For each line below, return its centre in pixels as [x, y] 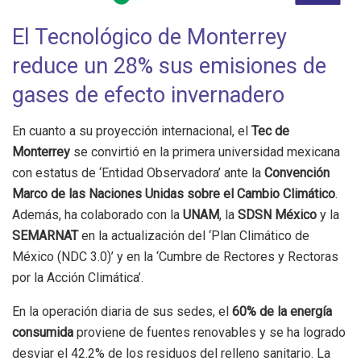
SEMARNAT [45, 235]
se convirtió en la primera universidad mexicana [205, 151]
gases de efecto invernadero [148, 95]
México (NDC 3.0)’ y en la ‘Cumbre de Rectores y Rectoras [175, 256]
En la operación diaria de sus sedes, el [122, 311]
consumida [43, 332]
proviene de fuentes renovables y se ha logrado [210, 332]
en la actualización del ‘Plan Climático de [194, 235]
